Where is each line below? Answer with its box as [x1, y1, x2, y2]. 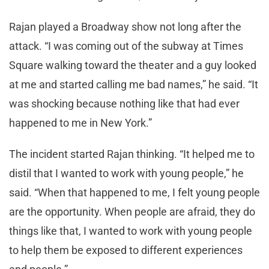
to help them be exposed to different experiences [9, 243, 243, 256]
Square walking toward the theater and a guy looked [9, 58, 256, 71]
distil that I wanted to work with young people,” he [9, 166, 244, 180]
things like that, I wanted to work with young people [9, 224, 252, 237]
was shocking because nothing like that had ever [9, 97, 240, 110]
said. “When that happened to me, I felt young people [9, 186, 260, 199]
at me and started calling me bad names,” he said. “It [9, 77, 258, 91]
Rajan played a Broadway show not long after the [9, 20, 241, 33]
